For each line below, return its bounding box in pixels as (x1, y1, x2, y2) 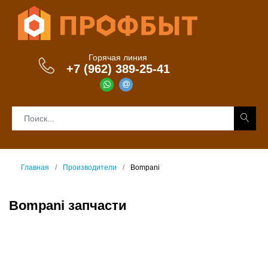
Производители (63, 163, 117, 172)
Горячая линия (89, 53, 148, 62)
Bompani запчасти (9, 198, 127, 213)
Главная (21, 163, 49, 172)
